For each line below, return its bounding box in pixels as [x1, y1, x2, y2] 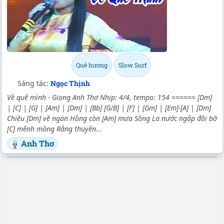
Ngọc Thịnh [50, 78, 90, 88]
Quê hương [75, 61, 107, 69]
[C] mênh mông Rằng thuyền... [7, 124, 102, 134]
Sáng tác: [17, 78, 50, 88]
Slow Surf [118, 61, 146, 69]
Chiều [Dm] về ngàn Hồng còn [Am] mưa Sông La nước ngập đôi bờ [7, 113, 217, 123]
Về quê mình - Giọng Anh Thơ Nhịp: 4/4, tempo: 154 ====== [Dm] [7, 92, 212, 102]
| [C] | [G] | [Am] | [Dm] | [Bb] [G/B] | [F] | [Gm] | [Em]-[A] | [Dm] [7, 103, 213, 113]
